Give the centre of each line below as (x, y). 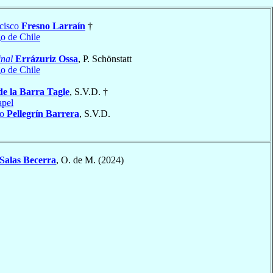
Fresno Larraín (53, 26)
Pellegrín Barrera (43, 113)
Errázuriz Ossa (47, 58)
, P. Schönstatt (105, 58)
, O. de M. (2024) (90, 160)
